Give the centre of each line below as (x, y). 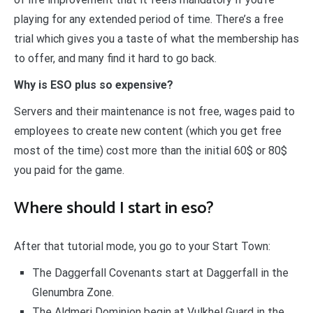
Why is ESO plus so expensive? (94, 85)
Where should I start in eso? (114, 208)
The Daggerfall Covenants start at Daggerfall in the (160, 272)
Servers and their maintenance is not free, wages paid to (154, 111)
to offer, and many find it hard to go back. (115, 58)
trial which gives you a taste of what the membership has (156, 38)
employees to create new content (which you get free (148, 131)
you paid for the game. (69, 170)
